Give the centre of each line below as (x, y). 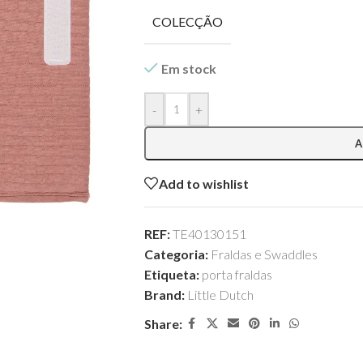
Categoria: (176, 254)
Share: (163, 324)
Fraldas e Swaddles (264, 254)
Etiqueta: (171, 274)
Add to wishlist (203, 183)
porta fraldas (237, 274)
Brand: (165, 295)
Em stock (188, 68)
